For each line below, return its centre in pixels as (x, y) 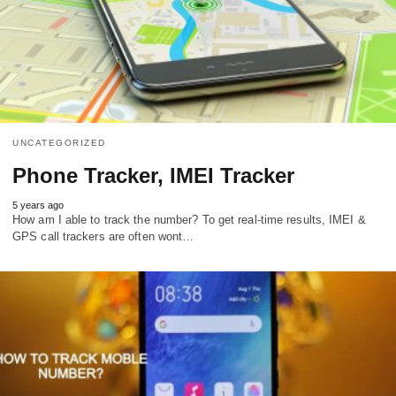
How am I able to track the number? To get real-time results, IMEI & (189, 219)
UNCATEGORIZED (59, 142)
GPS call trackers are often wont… (103, 236)
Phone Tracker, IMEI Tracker (153, 175)
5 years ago (38, 205)
